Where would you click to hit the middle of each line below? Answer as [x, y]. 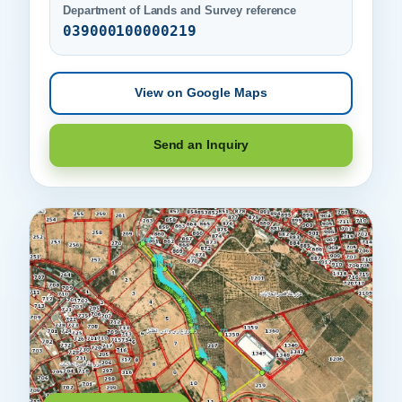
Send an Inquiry [201, 144]
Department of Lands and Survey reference [180, 10]
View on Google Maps [201, 92]
